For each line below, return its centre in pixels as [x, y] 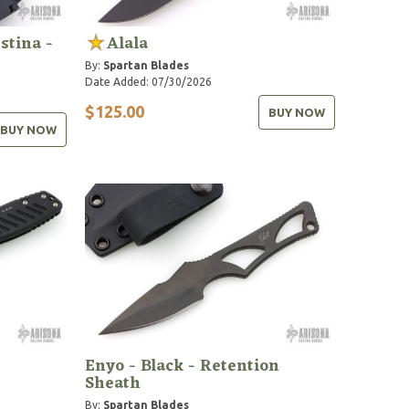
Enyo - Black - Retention [183, 366]
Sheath [113, 383]
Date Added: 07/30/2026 [149, 81]
